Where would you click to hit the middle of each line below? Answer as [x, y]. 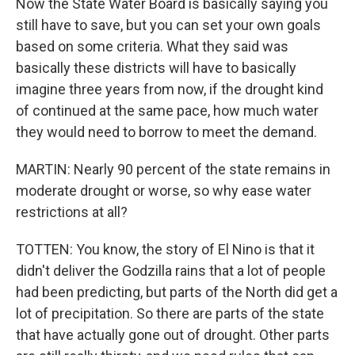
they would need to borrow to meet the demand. [166, 132]
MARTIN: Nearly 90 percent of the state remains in [173, 170]
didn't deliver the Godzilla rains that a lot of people [171, 271]
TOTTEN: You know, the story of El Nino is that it [165, 250]
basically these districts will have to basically [156, 68]
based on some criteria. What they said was [152, 47]
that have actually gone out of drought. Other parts [173, 335]
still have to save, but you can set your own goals [168, 25]
